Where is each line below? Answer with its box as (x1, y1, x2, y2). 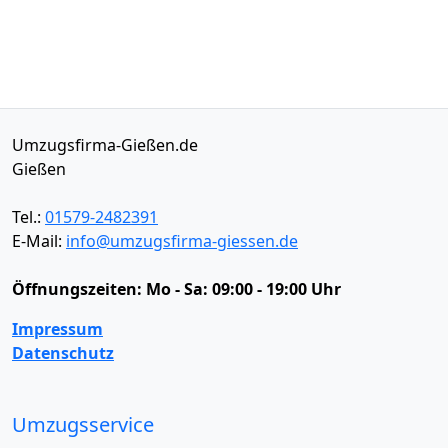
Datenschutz (12, 342, 114, 364)
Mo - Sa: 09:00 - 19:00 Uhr (146, 278, 341, 300)
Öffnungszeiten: (12, 278, 146, 300)
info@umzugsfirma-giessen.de (66, 230, 298, 252)
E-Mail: (12, 230, 66, 252)
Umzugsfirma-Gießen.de (12, 134, 198, 156)
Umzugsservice (12, 411, 154, 438)
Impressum (12, 318, 103, 340)
